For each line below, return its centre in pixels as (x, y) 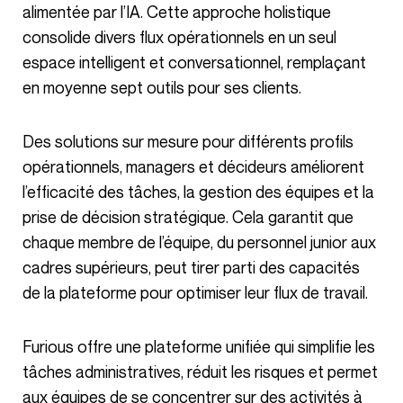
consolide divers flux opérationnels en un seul (179, 36)
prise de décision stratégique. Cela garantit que (188, 216)
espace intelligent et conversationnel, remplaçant (194, 62)
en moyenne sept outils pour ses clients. (162, 87)
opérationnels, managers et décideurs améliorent (193, 166)
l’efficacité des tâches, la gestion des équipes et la (198, 191)
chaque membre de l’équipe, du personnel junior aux (199, 242)
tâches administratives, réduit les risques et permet (200, 371)
